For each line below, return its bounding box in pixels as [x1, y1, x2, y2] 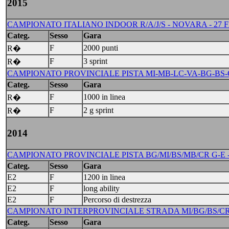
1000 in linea [83, 93, 125, 101]
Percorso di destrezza [83, 195, 151, 204]
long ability [83, 184, 120, 193]
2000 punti [83, 43, 118, 52]
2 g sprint [83, 106, 113, 114]
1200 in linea [83, 173, 125, 181]
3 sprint [83, 57, 107, 65]
